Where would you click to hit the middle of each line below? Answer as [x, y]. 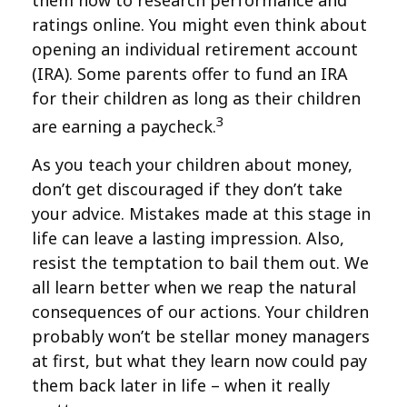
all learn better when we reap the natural [194, 287]
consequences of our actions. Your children [200, 312]
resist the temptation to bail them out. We [200, 263]
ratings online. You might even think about [199, 25]
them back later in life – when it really [181, 385]
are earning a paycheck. [124, 126]
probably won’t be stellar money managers [201, 336]
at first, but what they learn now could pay [199, 361]
